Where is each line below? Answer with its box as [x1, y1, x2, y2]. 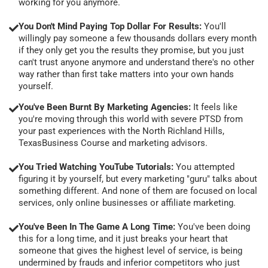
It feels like [193, 101, 237, 112]
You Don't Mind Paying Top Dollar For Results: [19, 20, 204, 32]
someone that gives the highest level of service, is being [19, 245, 242, 256]
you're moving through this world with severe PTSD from [19, 113, 243, 124]
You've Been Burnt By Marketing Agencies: [19, 101, 193, 112]
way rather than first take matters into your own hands [19, 68, 234, 80]
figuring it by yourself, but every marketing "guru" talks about [19, 173, 257, 184]
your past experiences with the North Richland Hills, [19, 125, 224, 136]
